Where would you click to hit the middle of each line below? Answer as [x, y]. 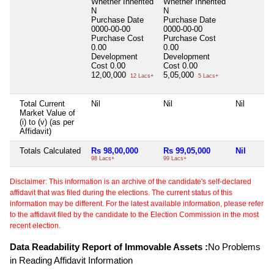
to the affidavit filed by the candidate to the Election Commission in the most [134, 214]
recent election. [35, 225]
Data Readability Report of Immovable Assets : [109, 246]
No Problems [234, 246]
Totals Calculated [50, 150]
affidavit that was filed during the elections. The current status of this [121, 192]
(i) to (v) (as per [47, 122]
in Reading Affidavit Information [71, 260]
